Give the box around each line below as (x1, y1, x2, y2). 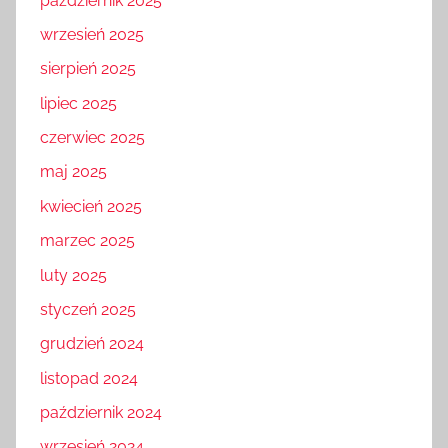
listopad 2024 (40, 368, 138, 388)
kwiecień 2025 (40, 196, 142, 216)
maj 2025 (40, 162, 107, 182)
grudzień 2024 (40, 334, 144, 354)
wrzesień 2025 (40, 24, 144, 44)
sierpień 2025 (40, 59, 136, 79)
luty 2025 (40, 265, 107, 285)
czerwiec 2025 (40, 128, 145, 148)
